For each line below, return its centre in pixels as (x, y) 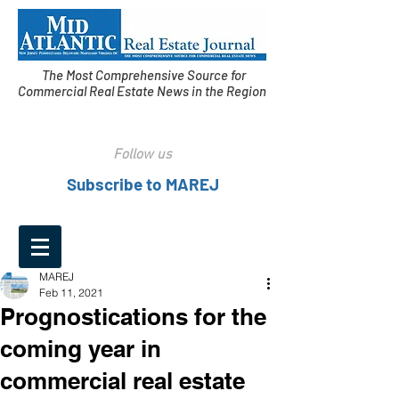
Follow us (142, 155)
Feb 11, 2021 (71, 293)
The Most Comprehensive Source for (143, 75)
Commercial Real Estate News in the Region (143, 91)
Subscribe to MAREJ (142, 184)
